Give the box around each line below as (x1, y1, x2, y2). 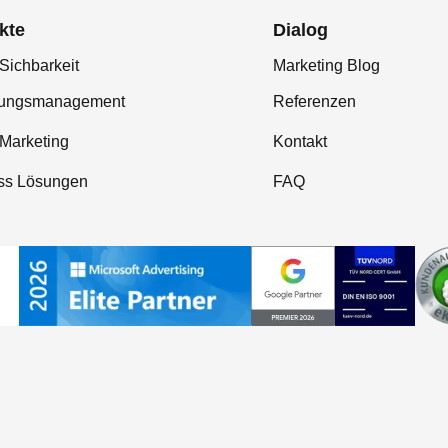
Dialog (273, 20, 328, 40)
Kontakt (273, 133, 327, 150)
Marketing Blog (273, 57, 380, 74)
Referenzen (273, 93, 356, 110)
